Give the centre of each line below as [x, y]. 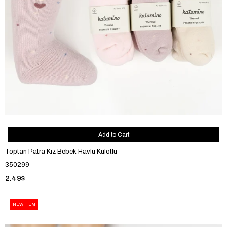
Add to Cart [113, 135]
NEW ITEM [24, 204]
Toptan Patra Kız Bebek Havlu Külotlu [61, 151]
